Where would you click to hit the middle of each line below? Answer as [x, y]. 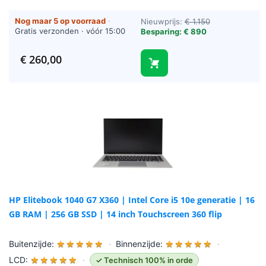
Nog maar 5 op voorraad [60, 21]
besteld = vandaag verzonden [70, 41]
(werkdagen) [39, 51]
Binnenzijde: [140, 244]
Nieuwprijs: [162, 22]
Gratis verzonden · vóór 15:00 [70, 31]
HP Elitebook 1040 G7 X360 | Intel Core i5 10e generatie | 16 [132, 200]
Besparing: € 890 [173, 32]
